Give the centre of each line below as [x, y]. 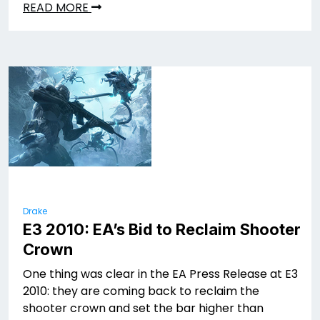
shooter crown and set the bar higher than [143, 309]
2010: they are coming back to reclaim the [141, 291]
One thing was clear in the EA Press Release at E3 [160, 274]
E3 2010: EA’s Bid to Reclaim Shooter [162, 230]
